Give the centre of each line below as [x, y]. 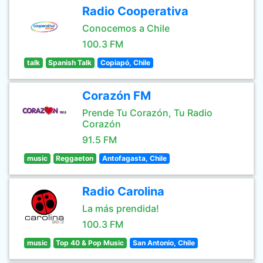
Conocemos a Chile [126, 28]
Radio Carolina [123, 191]
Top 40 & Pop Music [90, 243]
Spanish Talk [70, 63]
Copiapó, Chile [125, 63]
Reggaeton [75, 158]
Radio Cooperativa [135, 11]
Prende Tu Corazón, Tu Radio [147, 113]
